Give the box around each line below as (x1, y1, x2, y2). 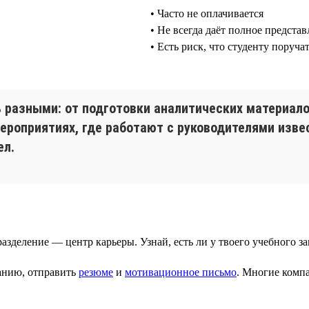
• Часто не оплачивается (150, 7, 263, 19)
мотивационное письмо (125, 266, 237, 278)
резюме (79, 266, 113, 278)
